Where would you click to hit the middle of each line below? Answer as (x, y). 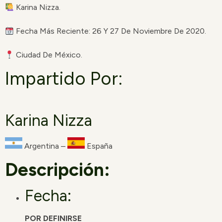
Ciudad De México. (48, 55)
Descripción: (57, 169)
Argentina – (45, 146)
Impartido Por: (64, 78)
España (99, 146)
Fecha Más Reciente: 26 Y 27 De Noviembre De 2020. (110, 31)
